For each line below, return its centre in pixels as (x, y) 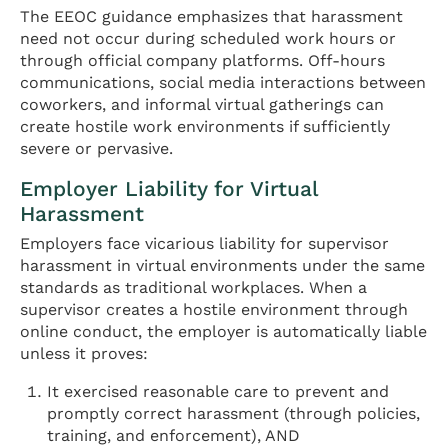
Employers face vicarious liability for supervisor (204, 243)
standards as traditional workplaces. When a (193, 287)
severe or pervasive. (96, 149)
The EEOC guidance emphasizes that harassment (211, 17)
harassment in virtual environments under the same (222, 265)
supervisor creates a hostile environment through (214, 309)
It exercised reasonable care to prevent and (218, 391)
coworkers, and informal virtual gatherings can (202, 105)
